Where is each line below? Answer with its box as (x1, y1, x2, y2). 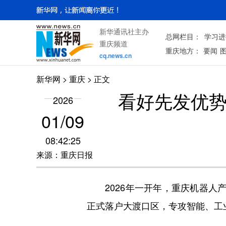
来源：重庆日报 (36, 149, 93, 160)
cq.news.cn (99, 51, 132, 60)
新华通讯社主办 (99, 26, 149, 36)
